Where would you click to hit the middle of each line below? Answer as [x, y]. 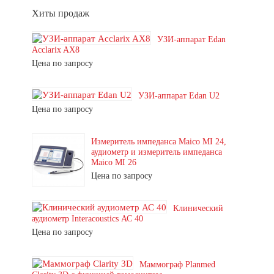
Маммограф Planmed [177, 265]
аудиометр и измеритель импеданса [157, 152]
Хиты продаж [61, 13]
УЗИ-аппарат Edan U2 [179, 96]
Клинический [198, 208]
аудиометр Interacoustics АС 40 [87, 219]
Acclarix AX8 [56, 50]
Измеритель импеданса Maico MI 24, [159, 142]
